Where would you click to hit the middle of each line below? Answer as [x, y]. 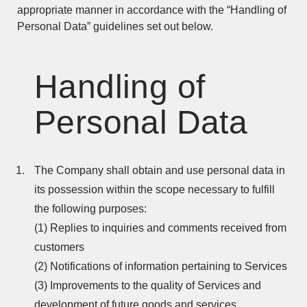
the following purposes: [90, 209]
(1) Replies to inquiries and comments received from [160, 228]
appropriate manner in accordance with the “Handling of [152, 10]
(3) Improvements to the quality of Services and [148, 285]
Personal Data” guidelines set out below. [115, 26]
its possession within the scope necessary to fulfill [155, 189]
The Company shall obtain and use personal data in [160, 170]
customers [59, 247]
